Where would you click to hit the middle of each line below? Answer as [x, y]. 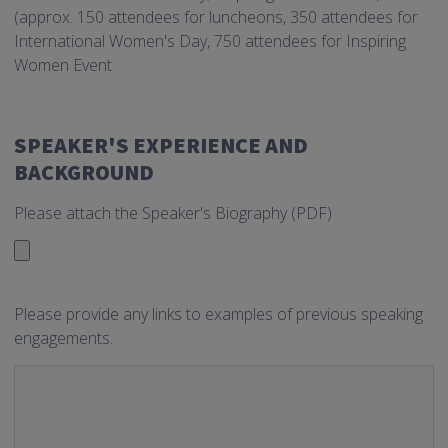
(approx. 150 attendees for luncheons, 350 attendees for [216, 17]
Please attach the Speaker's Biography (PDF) [173, 213]
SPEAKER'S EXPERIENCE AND [161, 145]
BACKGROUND [84, 172]
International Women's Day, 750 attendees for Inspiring [210, 41]
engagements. [63, 338]
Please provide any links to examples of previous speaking [218, 314]
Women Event [63, 65]
